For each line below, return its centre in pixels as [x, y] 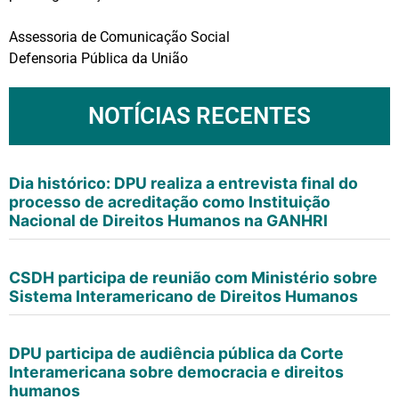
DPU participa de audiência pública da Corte [176, 353]
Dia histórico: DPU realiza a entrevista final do [183, 183]
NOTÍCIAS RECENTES [199, 115]
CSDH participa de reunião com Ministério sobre [193, 277]
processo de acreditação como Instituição [170, 201]
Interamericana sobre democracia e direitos [176, 371]
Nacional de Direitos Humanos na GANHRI [168, 220]
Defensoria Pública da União [98, 58]
